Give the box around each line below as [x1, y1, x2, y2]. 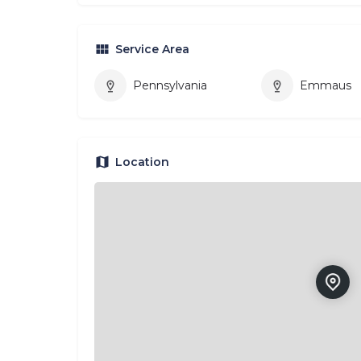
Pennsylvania [133, 78, 207, 93]
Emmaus [300, 78, 352, 93]
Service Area [115, 42, 189, 57]
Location [115, 155, 169, 170]
